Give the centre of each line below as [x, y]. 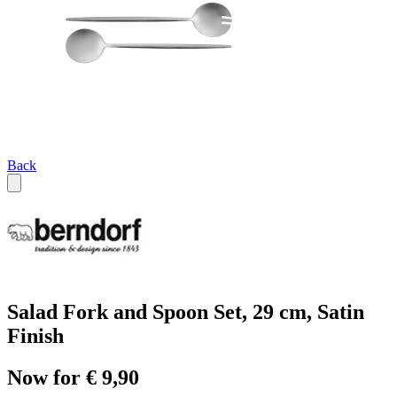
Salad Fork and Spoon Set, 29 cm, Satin [186, 312]
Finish [35, 336]
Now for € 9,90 [73, 378]
